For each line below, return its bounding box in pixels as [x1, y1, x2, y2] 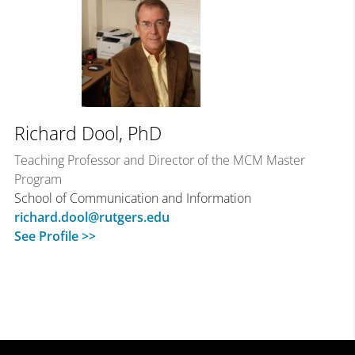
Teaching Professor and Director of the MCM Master [13, 151, 305, 170]
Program [13, 170, 62, 189]
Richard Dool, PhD [13, 120, 162, 147]
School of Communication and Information [13, 189, 251, 208]
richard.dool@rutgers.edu [13, 208, 170, 227]
